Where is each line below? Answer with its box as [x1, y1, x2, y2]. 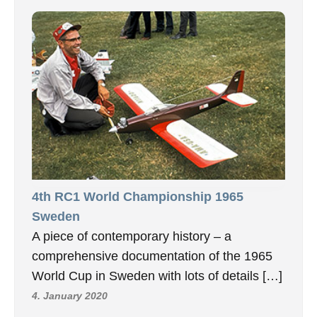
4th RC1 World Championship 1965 [32, 190, 243, 204]
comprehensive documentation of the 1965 [32, 249, 272, 264]
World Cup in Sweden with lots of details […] [32, 269, 282, 284]
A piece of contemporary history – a [32, 229, 231, 244]
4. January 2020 [32, 290, 108, 302]
